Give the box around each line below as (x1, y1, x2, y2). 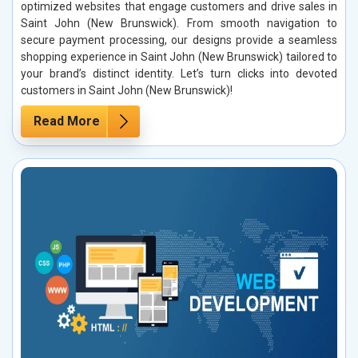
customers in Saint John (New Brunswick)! (21, 83, 233, 97)
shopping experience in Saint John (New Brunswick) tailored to (21, 50, 337, 63)
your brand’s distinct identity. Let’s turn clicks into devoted (21, 66, 337, 80)
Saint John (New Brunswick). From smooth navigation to (21, 16, 337, 30)
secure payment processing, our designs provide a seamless (21, 33, 337, 46)
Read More (34, 113, 100, 129)
